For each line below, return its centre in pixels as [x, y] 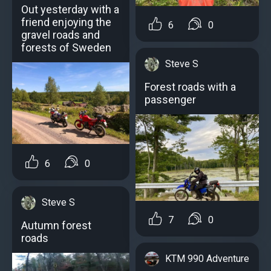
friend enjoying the [66, 22]
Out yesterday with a [70, 9]
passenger [170, 99]
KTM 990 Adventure [207, 258]
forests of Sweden [66, 47]
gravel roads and [60, 34]
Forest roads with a [190, 87]
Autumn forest [56, 225]
